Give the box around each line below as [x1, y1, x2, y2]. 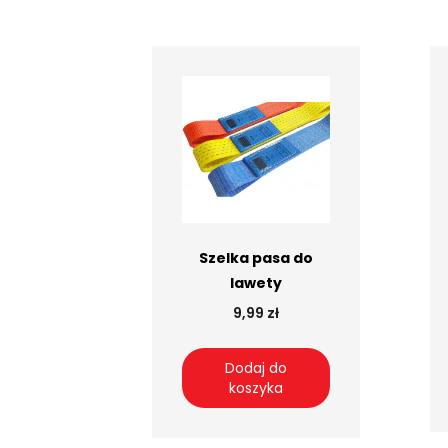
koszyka [228, 377, 283, 398]
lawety [229, 272, 282, 293]
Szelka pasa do [198, 247, 313, 268]
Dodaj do [224, 357, 287, 378]
